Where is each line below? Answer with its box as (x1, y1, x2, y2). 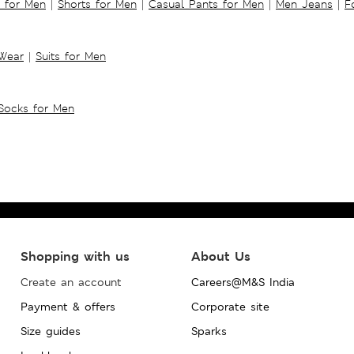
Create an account (20, 274, 122, 289)
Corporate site (190, 299, 269, 314)
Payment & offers (20, 299, 115, 314)
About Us (190, 247, 250, 265)
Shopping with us (20, 247, 130, 265)
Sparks (190, 323, 227, 338)
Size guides (20, 323, 81, 338)
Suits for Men (36, 48, 106, 63)
